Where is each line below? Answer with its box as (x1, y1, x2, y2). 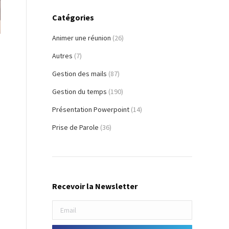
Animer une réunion (52, 33, 111, 43)
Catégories (52, 12, 94, 23)
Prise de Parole (52, 123, 99, 132)
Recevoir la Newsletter (52, 181, 138, 192)
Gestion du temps (52, 87, 107, 97)
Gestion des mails (52, 69, 107, 79)
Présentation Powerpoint (52, 105, 129, 114)
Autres (52, 51, 73, 61)
